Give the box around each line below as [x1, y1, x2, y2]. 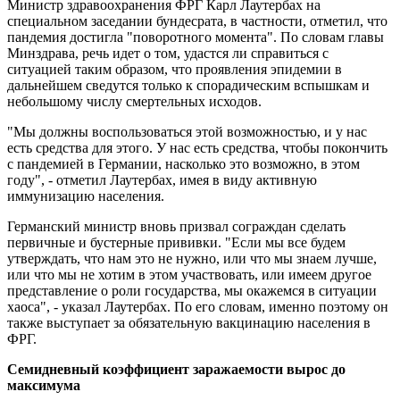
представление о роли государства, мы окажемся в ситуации [7, 282, 377, 298]
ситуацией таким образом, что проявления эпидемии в [7, 61, 342, 77]
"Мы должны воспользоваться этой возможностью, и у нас [7, 123, 367, 139]
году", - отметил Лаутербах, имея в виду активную [7, 171, 317, 187]
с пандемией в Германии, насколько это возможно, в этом [7, 155, 360, 171]
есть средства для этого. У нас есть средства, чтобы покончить [7, 139, 387, 155]
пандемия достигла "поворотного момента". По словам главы [7, 29, 384, 45]
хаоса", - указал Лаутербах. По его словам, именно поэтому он [7, 298, 388, 314]
